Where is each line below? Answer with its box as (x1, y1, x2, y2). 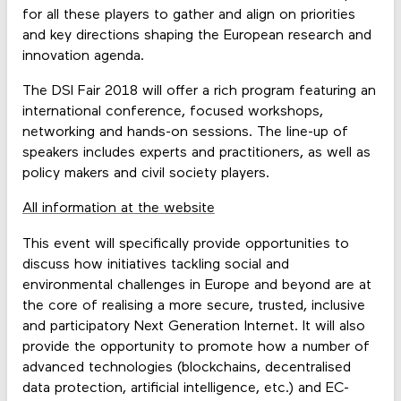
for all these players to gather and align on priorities (21, 7, 355, 22)
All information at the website (21, 201, 215, 217)
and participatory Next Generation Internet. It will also (21, 319, 365, 334)
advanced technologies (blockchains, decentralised (21, 360, 351, 375)
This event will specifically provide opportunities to (21, 236, 349, 252)
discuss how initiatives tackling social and (21, 257, 289, 272)
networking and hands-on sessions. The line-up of (21, 125, 348, 141)
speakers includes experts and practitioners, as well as (21, 146, 371, 161)
